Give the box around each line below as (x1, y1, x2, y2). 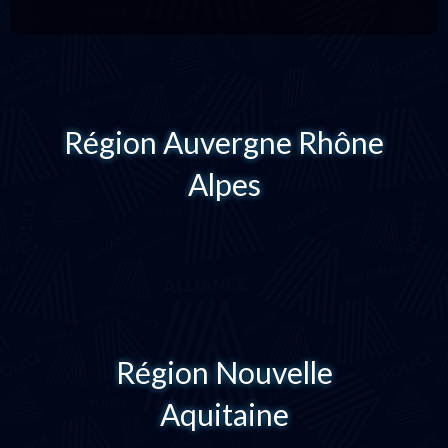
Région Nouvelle (115, 354, 333, 390)
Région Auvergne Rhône (64, 124, 384, 160)
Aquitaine (159, 396, 289, 432)
